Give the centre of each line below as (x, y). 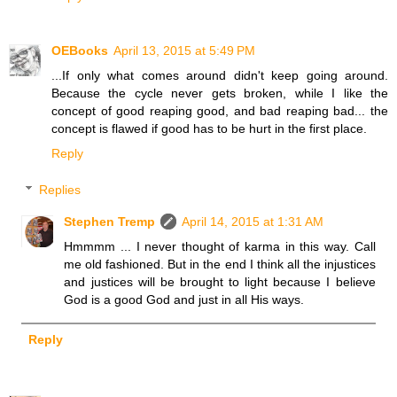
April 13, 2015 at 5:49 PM (184, 50)
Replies (60, 190)
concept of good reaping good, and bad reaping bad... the (220, 110)
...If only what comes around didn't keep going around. (220, 75)
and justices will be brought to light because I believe (220, 282)
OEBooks (80, 50)
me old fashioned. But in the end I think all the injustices (220, 265)
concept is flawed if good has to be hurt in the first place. (209, 128)
